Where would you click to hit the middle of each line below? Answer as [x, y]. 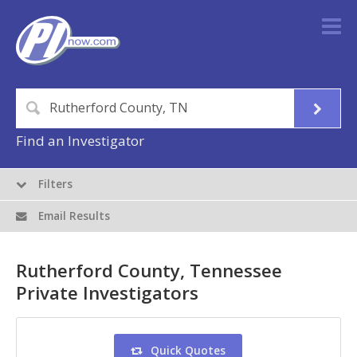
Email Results [73, 216]
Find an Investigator [80, 141]
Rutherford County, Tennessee [149, 271]
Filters [54, 184]
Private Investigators [107, 293]
